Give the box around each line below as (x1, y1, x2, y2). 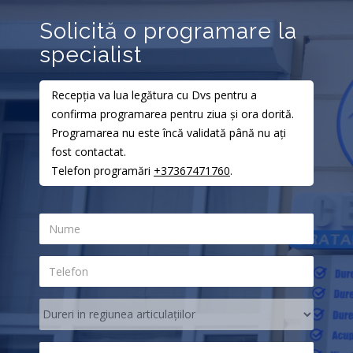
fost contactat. (51, 143, 126, 159)
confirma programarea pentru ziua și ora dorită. (51, 106, 294, 121)
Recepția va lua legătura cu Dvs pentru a (51, 87, 257, 102)
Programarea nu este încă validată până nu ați (51, 124, 286, 140)
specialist (39, 41, 142, 68)
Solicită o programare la (39, 17, 297, 44)
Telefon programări (51, 162, 154, 178)
